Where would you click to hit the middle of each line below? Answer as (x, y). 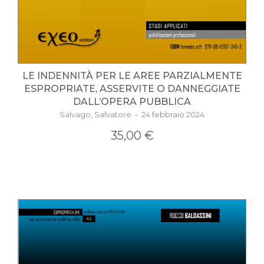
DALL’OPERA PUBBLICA (132, 101)
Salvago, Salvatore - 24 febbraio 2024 (132, 114)
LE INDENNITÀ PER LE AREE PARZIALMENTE (132, 75)
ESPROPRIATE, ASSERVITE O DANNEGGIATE (132, 88)
